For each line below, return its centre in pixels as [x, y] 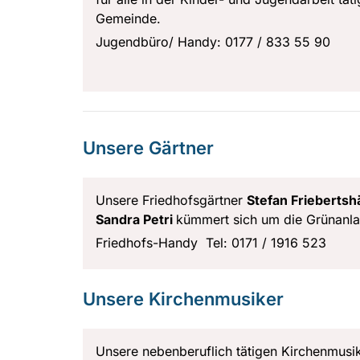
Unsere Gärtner [148, 147]
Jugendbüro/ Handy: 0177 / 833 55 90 [213, 41]
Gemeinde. [128, 18]
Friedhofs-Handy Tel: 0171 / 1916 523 [211, 242]
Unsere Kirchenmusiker [183, 299]
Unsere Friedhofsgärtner [171, 200]
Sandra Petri [136, 219]
